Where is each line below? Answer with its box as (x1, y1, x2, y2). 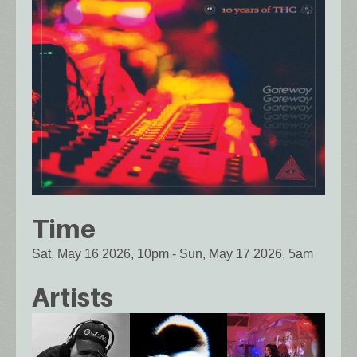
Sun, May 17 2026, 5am (179, 247, 313, 261)
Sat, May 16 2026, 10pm (32, 247, 169, 261)
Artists (32, 281, 113, 312)
